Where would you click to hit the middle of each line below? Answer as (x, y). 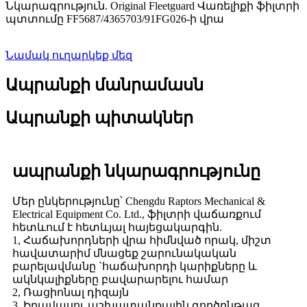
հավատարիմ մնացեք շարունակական (124, 253)
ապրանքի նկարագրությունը (136, 171)
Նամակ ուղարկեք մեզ (69, 56)
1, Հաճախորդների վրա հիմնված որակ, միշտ (142, 240)
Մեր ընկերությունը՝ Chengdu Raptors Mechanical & (139, 201)
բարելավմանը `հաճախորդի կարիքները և (135, 266)
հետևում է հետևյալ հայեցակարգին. (117, 227)
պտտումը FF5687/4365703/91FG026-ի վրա (115, 19)
